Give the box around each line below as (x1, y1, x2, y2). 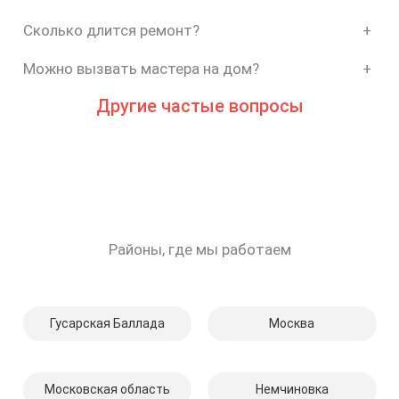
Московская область (44, 381, 170, 396)
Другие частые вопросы (95, 94, 304, 117)
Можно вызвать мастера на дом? (22, 60, 259, 78)
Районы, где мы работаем (108, 240, 291, 259)
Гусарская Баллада (49, 316, 165, 331)
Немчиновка (255, 381, 329, 396)
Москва (269, 316, 315, 331)
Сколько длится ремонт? (22, 21, 199, 40)
